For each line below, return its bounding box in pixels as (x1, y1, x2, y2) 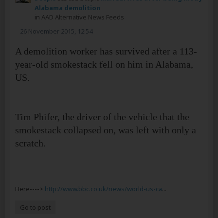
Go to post (20, 202, 51, 212)
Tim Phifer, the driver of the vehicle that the (15, 111, 189, 122)
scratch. (15, 137, 46, 148)
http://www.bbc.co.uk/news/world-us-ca (45, 184, 162, 193)
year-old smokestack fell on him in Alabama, (15, 58, 193, 70)
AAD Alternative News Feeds (41, 12, 124, 21)
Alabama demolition (35, 3, 101, 12)
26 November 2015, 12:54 (20, 26, 92, 36)
